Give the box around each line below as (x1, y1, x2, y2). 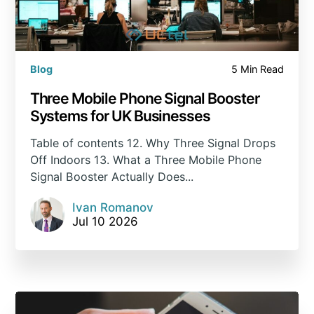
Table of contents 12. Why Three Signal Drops (29, 136, 275, 151)
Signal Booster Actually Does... (29, 170, 193, 184)
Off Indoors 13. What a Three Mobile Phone (29, 153, 261, 168)
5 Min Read (231, 63, 285, 76)
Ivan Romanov (71, 200, 153, 215)
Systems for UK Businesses (29, 106, 213, 125)
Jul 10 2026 (71, 214, 138, 229)
